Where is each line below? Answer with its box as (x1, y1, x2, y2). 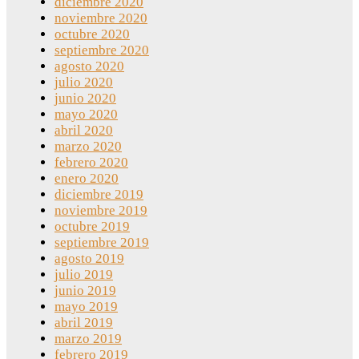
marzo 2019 (54, 331, 122, 347)
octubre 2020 (54, 26, 130, 42)
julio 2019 (54, 267, 113, 283)
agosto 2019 (54, 251, 124, 267)
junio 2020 (54, 91, 116, 107)
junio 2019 (54, 283, 116, 299)
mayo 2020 (54, 107, 118, 123)
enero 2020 (54, 171, 119, 187)
